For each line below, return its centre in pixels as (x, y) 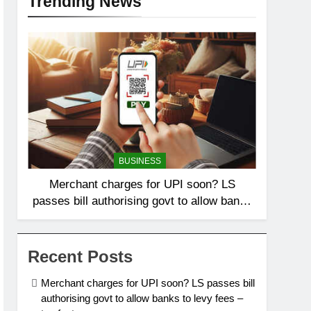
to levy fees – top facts (142, 218)
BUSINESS (140, 161)
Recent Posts (81, 257)
